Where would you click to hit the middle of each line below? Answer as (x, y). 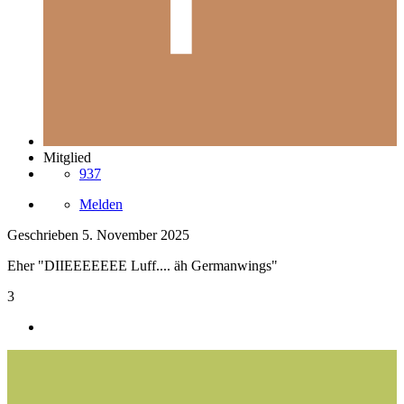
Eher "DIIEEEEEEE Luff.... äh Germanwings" (142, 266)
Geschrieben (45, 235)
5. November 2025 (136, 235)
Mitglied (67, 158)
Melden (101, 205)
